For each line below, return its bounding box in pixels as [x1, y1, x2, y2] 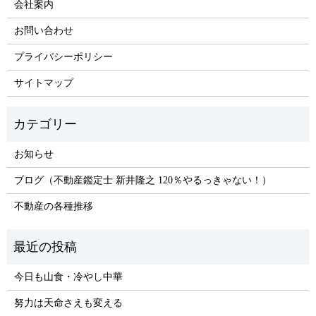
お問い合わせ [13, 25, 73, 36]
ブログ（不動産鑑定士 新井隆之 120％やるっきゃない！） [13, 174, 272, 186]
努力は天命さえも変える [13, 297, 123, 308]
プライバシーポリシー [13, 51, 113, 62]
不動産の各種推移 [13, 200, 93, 212]
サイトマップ [13, 77, 73, 88]
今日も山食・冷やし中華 [13, 271, 123, 282]
